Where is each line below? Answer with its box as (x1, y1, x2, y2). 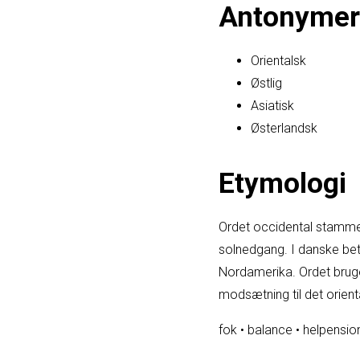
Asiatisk (251, 98, 294, 114)
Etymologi (219, 166, 346, 200)
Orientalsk (251, 53, 306, 69)
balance (247, 321, 292, 337)
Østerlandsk (251, 121, 317, 137)
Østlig (251, 76, 282, 92)
